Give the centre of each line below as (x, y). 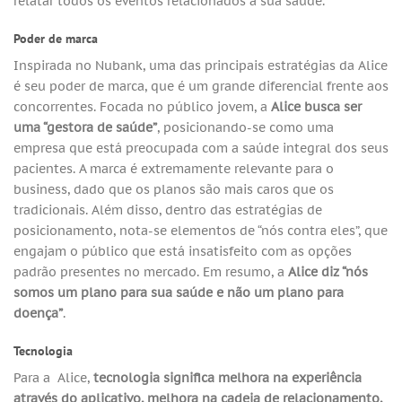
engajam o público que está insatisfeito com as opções (183, 251)
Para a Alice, (52, 378)
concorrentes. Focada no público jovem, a (142, 107)
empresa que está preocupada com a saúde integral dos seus (201, 148)
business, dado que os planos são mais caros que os (174, 189)
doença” (38, 313)
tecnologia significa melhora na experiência (226, 378)
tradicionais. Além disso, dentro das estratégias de (168, 210)
